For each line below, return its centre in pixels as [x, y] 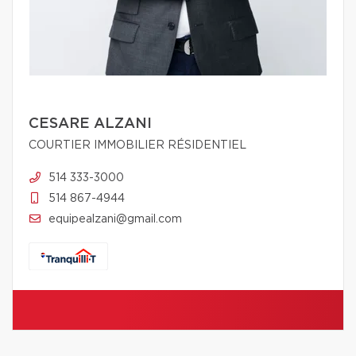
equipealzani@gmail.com [115, 220]
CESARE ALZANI [90, 124]
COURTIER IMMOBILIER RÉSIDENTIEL [137, 146]
